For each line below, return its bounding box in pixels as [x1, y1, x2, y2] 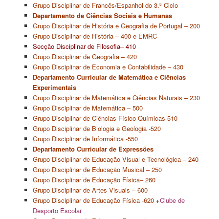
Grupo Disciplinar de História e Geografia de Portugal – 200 [32, 21, 200, 30]
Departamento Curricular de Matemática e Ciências [32, 72, 186, 82]
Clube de [159, 195, 185, 205]
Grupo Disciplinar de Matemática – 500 [32, 103, 143, 112]
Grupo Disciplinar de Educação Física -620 [32, 195, 154, 205]
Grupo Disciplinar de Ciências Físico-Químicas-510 [32, 113, 177, 123]
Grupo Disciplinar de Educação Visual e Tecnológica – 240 [32, 154, 198, 164]
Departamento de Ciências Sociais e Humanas [32, 10, 172, 20]
